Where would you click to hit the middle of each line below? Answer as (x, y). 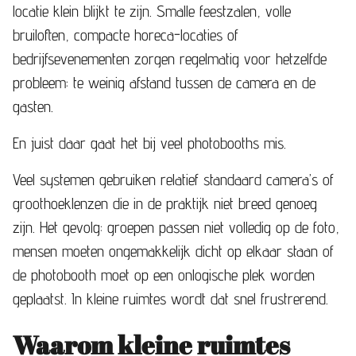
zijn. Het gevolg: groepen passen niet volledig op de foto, (176, 227)
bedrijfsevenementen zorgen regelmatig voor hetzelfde (170, 58)
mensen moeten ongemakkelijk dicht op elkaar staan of (173, 251)
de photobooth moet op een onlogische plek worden (164, 275)
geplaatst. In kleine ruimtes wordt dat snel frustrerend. (170, 298)
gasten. (33, 106)
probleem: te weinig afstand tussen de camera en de (164, 82)
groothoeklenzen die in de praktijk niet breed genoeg (165, 203)
